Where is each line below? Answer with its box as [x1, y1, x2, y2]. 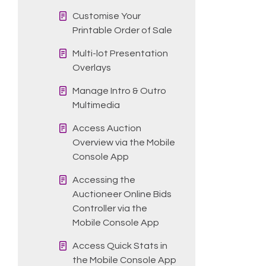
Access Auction [72, 123, 141, 133]
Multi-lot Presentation [72, 48, 169, 58]
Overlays [72, 62, 112, 72]
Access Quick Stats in [72, 240, 167, 251]
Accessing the [72, 175, 135, 185]
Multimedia [72, 100, 120, 110]
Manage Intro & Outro [72, 85, 166, 96]
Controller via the [72, 203, 147, 213]
